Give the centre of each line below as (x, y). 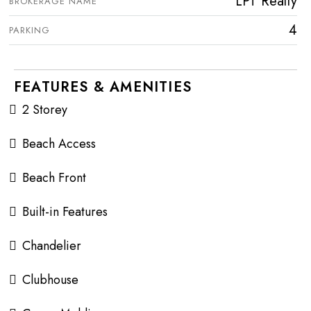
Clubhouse (50, 280)
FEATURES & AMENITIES (103, 87)
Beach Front (54, 178)
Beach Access (59, 144)
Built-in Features (65, 212)
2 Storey (45, 110)
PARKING (30, 30)
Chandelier (52, 246)
